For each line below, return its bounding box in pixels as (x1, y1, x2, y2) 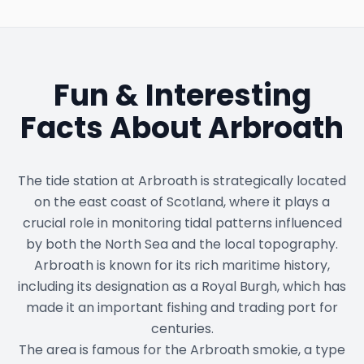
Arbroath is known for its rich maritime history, (34, 256, 330, 275)
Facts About (20, 107, 208, 149)
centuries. (150, 319, 214, 339)
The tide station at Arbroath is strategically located (18, 171, 346, 191)
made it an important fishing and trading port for (26, 298, 338, 318)
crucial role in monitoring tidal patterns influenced (22, 214, 342, 233)
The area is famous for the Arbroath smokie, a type (19, 340, 345, 360)
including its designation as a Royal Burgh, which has (18, 277, 346, 297)
